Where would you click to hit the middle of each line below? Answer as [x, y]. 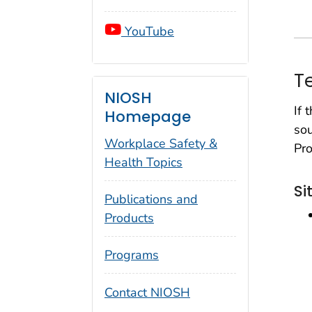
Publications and [151, 200]
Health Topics [143, 163]
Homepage [148, 117]
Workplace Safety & [161, 144]
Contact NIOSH [147, 292]
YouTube [148, 31]
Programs [132, 255]
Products [129, 218]
